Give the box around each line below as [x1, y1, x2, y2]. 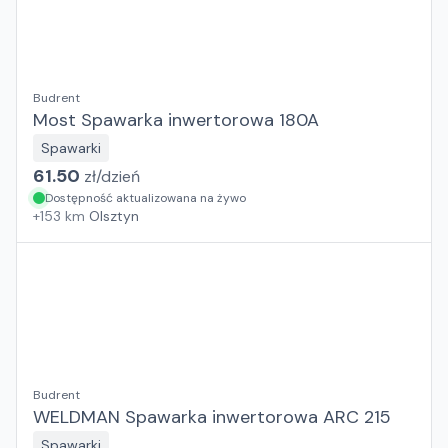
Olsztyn [89, 207, 139, 225]
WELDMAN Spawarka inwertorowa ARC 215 [33, 405, 391, 429]
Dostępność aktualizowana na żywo [45, 190, 246, 206]
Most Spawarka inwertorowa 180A [33, 108, 319, 132]
